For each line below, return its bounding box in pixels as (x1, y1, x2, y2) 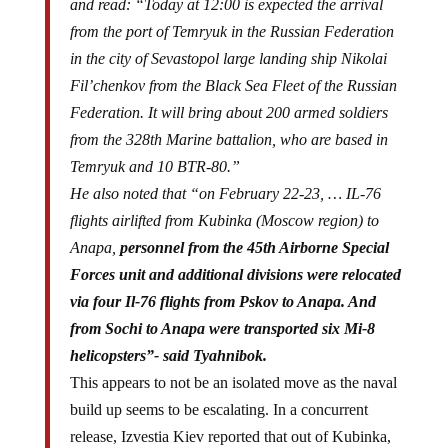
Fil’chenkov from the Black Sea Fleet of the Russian (69, 77, 397, 95)
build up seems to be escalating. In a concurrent (69, 401, 368, 419)
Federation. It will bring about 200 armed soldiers (69, 104, 388, 122)
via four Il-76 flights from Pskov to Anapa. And (69, 293, 376, 311)
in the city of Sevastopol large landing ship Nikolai (69, 50, 387, 68)
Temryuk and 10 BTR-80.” (69, 158, 240, 176)
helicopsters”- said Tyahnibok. (69, 347, 267, 365)
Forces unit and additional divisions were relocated (69, 266, 401, 284)
